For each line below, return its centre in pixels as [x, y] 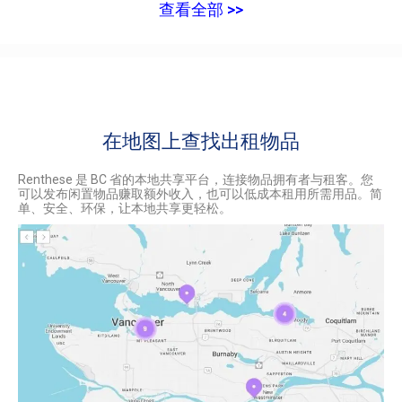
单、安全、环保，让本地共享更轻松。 [125, 208]
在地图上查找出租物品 [201, 141]
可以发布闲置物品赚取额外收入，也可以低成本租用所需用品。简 [200, 193]
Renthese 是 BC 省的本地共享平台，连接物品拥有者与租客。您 [196, 179]
